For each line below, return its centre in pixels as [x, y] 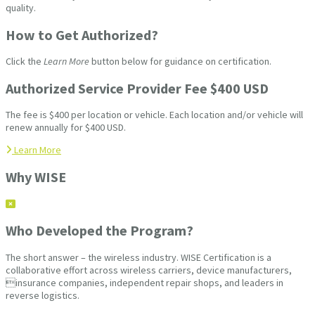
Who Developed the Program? [99, 231]
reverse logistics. [43, 295]
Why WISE [36, 176]
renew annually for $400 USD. [66, 128]
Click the [25, 62]
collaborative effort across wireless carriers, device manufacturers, [149, 270]
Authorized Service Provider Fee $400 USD [137, 88]
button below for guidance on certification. [180, 62]
